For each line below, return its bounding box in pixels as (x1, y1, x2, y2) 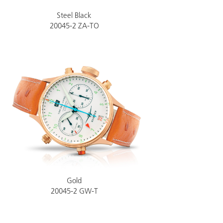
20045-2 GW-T (50, 188, 98, 196)
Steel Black (57, 12, 92, 20)
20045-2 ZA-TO (49, 23, 99, 30)
